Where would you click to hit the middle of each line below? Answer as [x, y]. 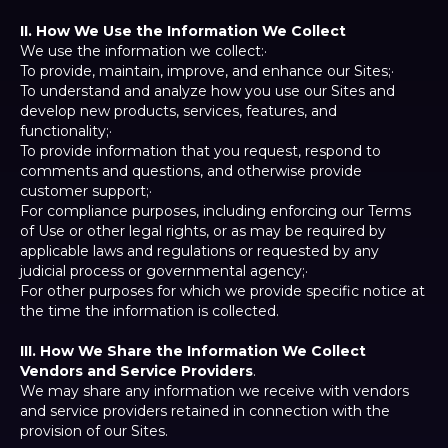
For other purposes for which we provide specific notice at [222, 291]
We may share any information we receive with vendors [214, 391]
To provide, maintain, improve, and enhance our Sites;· [223, 71]
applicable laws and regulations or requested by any [199, 251]
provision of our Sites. [94, 431]
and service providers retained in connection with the [205, 411]
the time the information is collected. [149, 311]
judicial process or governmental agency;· [180, 271]
